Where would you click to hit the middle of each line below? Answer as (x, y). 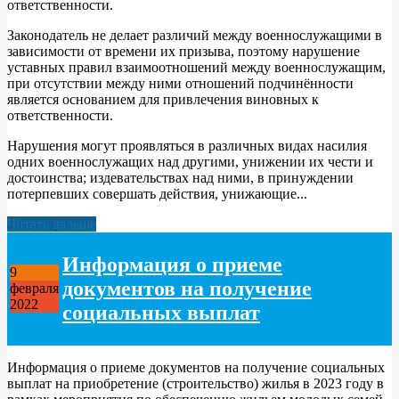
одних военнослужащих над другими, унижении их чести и (190, 161)
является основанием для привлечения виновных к (163, 99)
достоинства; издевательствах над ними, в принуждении (180, 177)
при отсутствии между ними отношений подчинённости (180, 83)
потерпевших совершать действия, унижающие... (157, 193)
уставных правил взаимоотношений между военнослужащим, (196, 67)
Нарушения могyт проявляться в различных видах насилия (187, 145)
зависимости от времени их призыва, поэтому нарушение (183, 51)
